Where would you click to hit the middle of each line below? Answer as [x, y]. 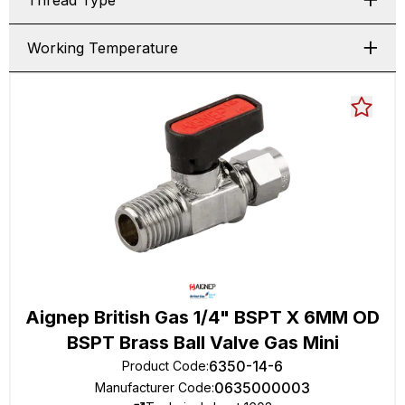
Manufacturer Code [153, 387]
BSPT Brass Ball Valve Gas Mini [202, 343]
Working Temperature [103, 48]
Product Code [164, 366]
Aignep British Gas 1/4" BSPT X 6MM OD [202, 317]
